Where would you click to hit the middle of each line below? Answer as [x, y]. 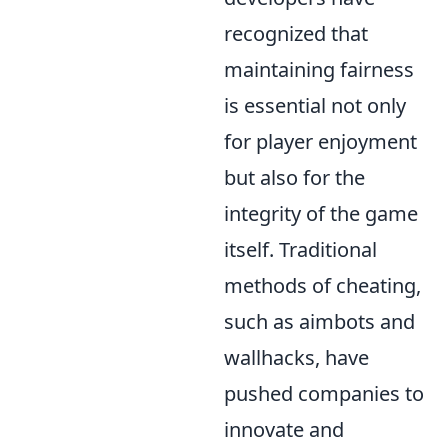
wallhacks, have [296, 357]
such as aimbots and [319, 321]
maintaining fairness [319, 69]
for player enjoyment [320, 141]
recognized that [296, 33]
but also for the [294, 177]
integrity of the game [321, 213]
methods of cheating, [322, 285]
